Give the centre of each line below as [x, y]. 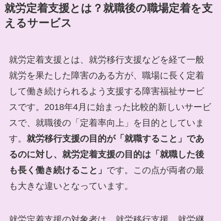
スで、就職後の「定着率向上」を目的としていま [106, 123]
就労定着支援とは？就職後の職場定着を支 [108, 9]
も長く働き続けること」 [57, 170]
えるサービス [38, 23]
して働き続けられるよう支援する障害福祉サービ [106, 92]
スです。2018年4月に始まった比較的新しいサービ [110, 107]
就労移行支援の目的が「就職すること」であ [115, 139]
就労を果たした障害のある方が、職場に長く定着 [106, 76]
